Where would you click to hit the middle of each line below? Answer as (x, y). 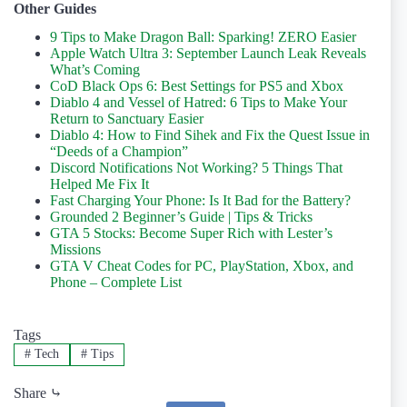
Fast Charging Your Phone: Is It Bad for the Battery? (200, 201)
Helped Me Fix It (99, 184)
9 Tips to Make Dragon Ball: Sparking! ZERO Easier (203, 37)
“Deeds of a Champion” (119, 152)
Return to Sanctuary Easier (127, 119)
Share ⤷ (38, 392)
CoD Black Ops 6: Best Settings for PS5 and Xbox (197, 86)
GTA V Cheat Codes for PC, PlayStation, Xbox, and (202, 266)
